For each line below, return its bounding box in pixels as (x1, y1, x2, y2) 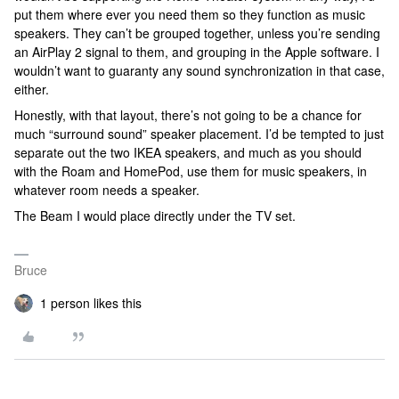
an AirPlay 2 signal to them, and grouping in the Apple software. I (14, 43, 379, 61)
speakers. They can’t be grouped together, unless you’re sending (14, 24, 380, 43)
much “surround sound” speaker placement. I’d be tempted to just (14, 125, 384, 143)
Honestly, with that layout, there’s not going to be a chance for (14, 106, 362, 125)
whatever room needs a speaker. (14, 181, 199, 199)
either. (14, 80, 53, 99)
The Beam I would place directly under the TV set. (14, 207, 299, 225)
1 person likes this (40, 294, 142, 313)
